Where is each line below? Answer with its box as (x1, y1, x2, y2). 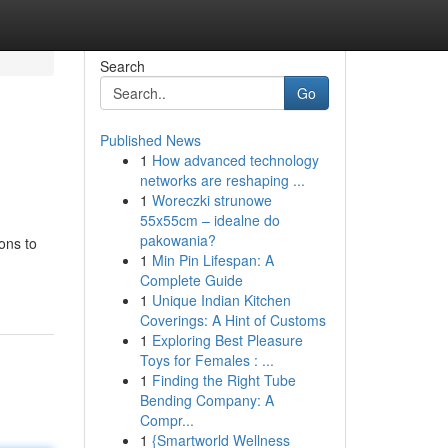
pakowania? (139, 230, 216, 250)
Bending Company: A (139, 390, 274, 410)
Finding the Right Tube (151, 370, 296, 390)
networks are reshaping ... (139, 170, 305, 190)
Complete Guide (139, 270, 243, 290)
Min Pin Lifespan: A (151, 250, 274, 270)
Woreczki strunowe (151, 190, 272, 210)
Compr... (139, 410, 194, 430)
